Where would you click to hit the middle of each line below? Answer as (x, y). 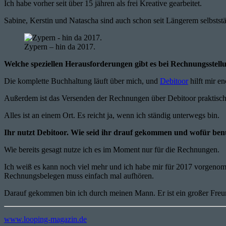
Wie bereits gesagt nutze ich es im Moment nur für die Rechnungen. (112, 149)
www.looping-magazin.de (45, 219)
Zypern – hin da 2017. (60, 46)
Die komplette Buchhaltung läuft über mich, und (82, 81)
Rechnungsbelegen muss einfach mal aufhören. (79, 176)
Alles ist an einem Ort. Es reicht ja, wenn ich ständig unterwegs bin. (112, 115)
